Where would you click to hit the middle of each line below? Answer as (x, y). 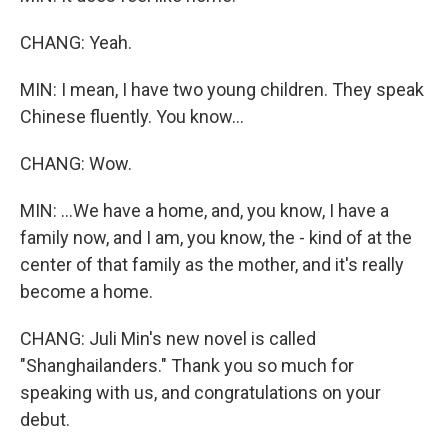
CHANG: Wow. (76, 163)
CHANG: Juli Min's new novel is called (168, 338)
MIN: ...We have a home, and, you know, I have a (204, 210)
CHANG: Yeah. (76, 42)
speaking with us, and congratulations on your (200, 392)
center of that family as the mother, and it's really (212, 264)
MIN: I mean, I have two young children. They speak (222, 89)
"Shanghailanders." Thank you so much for (187, 365)
